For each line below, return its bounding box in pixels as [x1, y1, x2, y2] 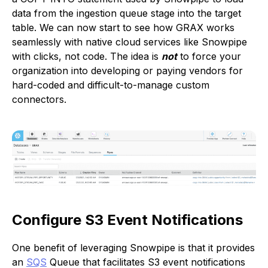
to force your [177, 50, 241, 63]
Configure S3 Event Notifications [12, 211, 243, 229]
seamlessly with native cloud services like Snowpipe [12, 36, 247, 48]
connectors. [12, 93, 66, 106]
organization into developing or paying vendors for [12, 65, 243, 77]
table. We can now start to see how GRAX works [12, 22, 234, 34]
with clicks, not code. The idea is [12, 50, 162, 63]
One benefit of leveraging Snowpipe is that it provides [12, 241, 255, 254]
